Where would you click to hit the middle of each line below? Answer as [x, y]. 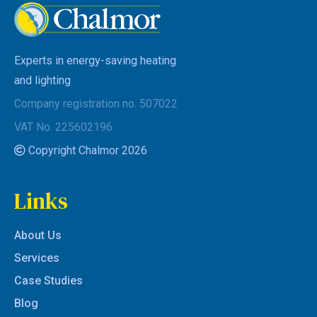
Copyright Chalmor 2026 [86, 151]
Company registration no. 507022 [96, 104]
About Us [38, 236]
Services [37, 258]
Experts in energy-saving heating [95, 61]
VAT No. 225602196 [63, 127]
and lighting [42, 81]
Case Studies [48, 281]
